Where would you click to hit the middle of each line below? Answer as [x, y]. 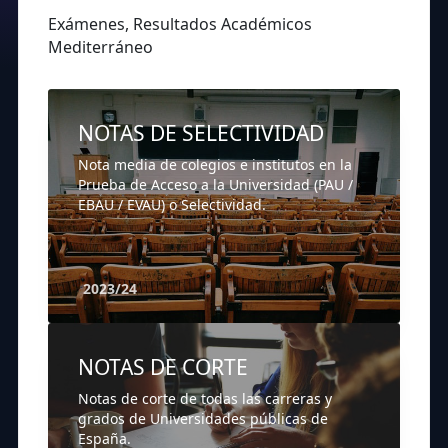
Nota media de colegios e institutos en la [215, 165]
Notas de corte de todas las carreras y [205, 399]
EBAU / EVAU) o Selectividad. [172, 205]
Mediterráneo [100, 47]
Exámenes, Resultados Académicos [180, 24]
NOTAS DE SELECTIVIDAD [201, 133]
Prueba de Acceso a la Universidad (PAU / [215, 185]
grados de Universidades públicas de [203, 419]
